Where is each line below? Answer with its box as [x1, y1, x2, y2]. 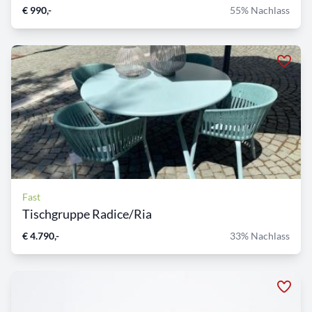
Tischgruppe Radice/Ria [22, 206, 152, 222]
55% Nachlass [230, 4, 290, 17]
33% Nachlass [230, 230, 290, 242]
